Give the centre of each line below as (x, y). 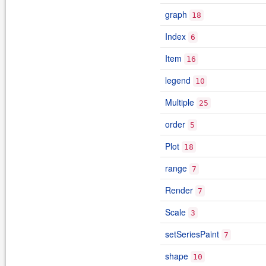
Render (179, 190)
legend (178, 80)
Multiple (180, 102)
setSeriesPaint (192, 234)
